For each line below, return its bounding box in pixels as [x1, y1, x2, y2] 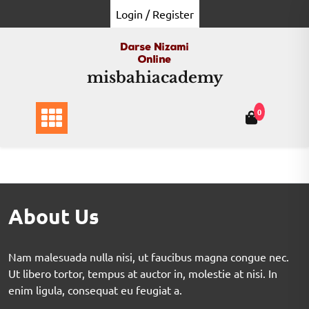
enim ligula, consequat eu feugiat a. [8, 283, 182, 297]
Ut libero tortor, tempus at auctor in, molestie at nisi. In [8, 266, 277, 280]
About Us [8, 203, 99, 229]
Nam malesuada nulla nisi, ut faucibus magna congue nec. [8, 250, 289, 263]
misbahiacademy [86, 68, 223, 87]
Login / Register [115, 7, 194, 21]
